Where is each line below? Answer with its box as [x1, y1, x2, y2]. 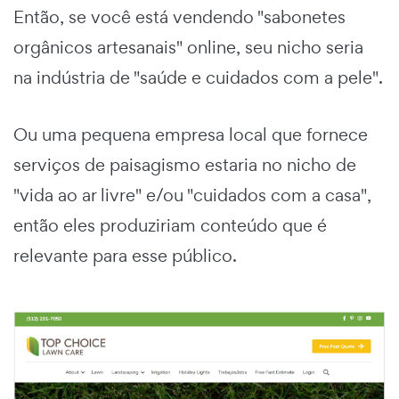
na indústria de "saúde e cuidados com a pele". [13, 65, 383, 89]
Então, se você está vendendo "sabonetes [13, 4, 346, 28]
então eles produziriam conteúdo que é [13, 213, 327, 237]
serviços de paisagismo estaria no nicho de [13, 152, 356, 176]
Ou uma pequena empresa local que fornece [13, 122, 368, 146]
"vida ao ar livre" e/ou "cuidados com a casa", [13, 183, 371, 207]
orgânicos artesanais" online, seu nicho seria [13, 35, 363, 59]
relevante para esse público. [13, 243, 237, 267]
